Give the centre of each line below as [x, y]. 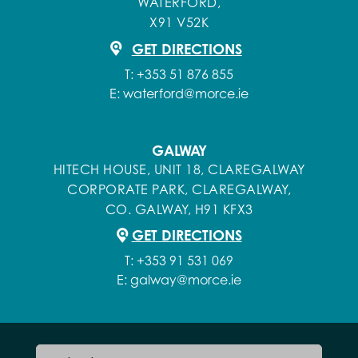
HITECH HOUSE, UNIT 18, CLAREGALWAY [179, 170]
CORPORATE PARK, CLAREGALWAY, [179, 190]
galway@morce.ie [185, 279]
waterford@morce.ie [186, 94]
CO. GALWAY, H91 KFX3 [179, 210]
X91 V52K [179, 22]
